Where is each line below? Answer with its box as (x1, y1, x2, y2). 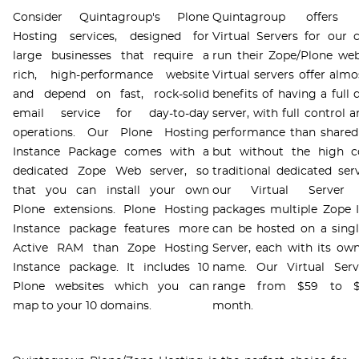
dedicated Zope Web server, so (13, 166, 209, 178)
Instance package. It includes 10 (13, 262, 209, 274)
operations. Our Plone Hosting (13, 127, 209, 139)
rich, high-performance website (13, 70, 209, 82)
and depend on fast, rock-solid (13, 89, 209, 101)
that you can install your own (13, 185, 209, 197)
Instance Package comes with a (13, 147, 209, 159)
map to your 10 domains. (13, 301, 151, 313)
